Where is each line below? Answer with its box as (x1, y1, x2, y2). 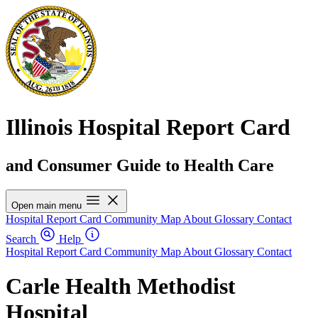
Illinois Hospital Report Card (6, 114, 290, 141)
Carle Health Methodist (6, 273, 236, 300)
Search (6, 232, 36, 245)
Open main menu (11, 199, 82, 211)
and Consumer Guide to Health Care (6, 155, 274, 175)
